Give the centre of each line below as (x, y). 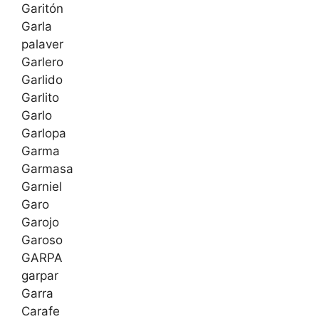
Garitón (42, 9)
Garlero (42, 62)
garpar (40, 276)
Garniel (42, 187)
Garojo (40, 223)
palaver (42, 45)
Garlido (42, 80)
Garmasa (47, 169)
